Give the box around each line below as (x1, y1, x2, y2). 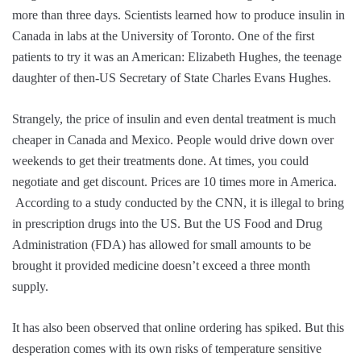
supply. (12, 280, 48, 294)
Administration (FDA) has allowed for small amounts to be (12, 238, 311, 252)
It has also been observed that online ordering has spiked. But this (12, 321, 344, 335)
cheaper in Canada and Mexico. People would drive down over (12, 133, 334, 147)
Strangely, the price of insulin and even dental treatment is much (12, 112, 336, 127)
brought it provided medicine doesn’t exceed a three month (12, 259, 310, 273)
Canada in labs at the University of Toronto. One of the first (12, 29, 314, 44)
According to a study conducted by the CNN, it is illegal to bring (12, 196, 344, 210)
